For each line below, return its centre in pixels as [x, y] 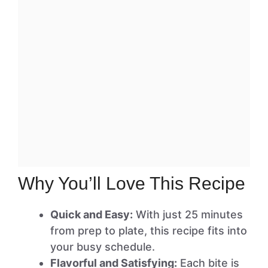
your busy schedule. [103, 247]
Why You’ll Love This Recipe [132, 183]
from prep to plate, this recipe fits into [149, 231]
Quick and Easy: [92, 214]
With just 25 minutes [188, 214]
